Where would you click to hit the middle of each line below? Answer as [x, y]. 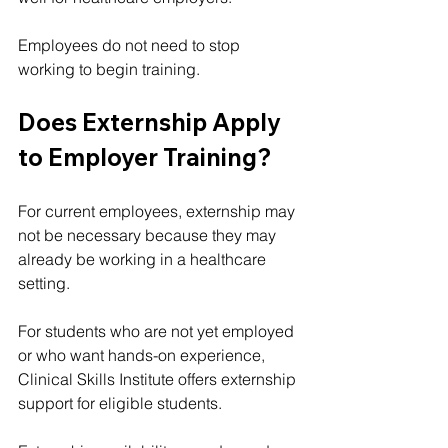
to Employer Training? [145, 156]
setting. [44, 282]
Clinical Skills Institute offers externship [159, 378]
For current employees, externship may [158, 210]
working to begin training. [109, 68]
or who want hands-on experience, [143, 354]
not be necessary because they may [149, 234]
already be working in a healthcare [144, 258]
